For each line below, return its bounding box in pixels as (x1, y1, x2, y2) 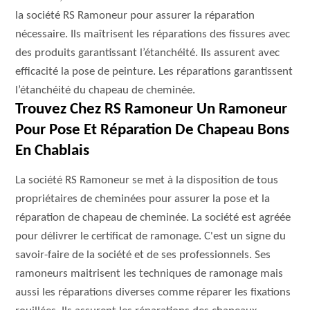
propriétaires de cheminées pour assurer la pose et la (15, 193, 271, 205)
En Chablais (15, 143, 90, 159)
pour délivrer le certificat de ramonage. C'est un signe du (15, 230, 286, 242)
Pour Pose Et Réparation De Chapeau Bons (15, 122, 290, 138)
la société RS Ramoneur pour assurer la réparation (15, 10, 255, 21)
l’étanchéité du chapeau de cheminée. (15, 84, 196, 96)
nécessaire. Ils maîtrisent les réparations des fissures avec (15, 28, 291, 40)
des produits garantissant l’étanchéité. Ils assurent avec (15, 47, 280, 59)
